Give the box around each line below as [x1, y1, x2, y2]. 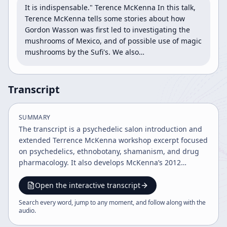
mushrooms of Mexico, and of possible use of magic [25, 36, 202, 46]
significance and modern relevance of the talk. [19, 191, 176, 201]
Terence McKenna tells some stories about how [25, 14, 185, 23]
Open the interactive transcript [35, 180, 140, 190]
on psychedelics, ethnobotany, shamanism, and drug [19, 146, 199, 156]
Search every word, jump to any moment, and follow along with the [19, 198, 206, 207]
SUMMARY [19, 113, 51, 122]
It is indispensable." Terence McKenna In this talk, [25, 3, 196, 12]
